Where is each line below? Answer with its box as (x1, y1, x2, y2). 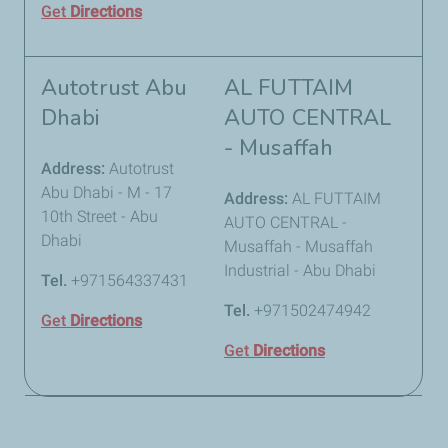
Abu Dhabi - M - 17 (41, 183, 172, 202)
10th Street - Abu (41, 207, 158, 226)
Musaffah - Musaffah (224, 237, 373, 256)
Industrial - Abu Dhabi (224, 261, 376, 280)
